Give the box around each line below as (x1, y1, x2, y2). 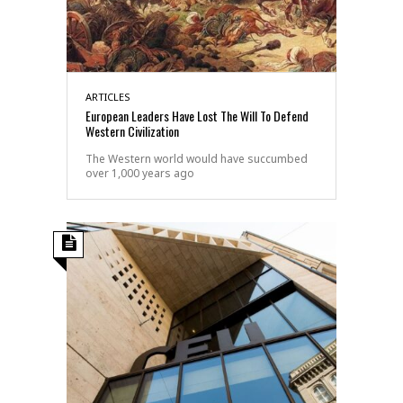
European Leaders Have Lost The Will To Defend (85, 105, 309, 125)
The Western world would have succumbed (85, 150, 308, 166)
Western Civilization (85, 121, 179, 140)
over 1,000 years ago (85, 165, 194, 181)
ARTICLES (85, 89, 130, 103)
